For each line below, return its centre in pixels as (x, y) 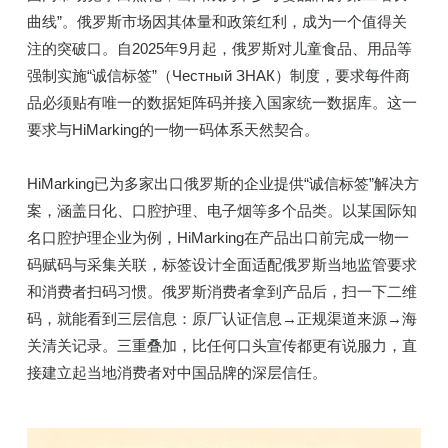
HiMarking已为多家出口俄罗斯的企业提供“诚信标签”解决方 (222, 184)
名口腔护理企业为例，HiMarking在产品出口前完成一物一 (217, 238)
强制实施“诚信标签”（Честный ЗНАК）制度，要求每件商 (218, 76)
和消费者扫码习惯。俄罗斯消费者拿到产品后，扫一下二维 (221, 292)
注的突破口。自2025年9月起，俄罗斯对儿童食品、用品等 (219, 49)
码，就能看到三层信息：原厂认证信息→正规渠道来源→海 (221, 319)
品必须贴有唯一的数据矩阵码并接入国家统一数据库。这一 (221, 103)
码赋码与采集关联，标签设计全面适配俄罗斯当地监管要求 (221, 265)
